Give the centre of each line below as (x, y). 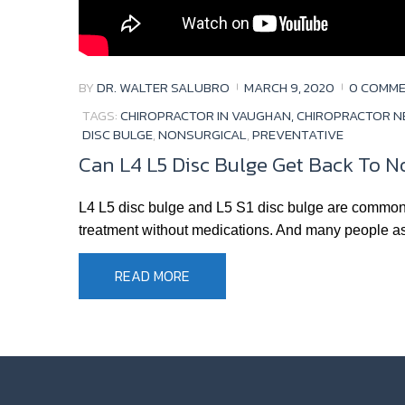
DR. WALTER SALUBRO (163, 87)
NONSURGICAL (202, 135)
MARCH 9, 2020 (289, 87)
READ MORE (152, 276)
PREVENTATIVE (298, 135)
